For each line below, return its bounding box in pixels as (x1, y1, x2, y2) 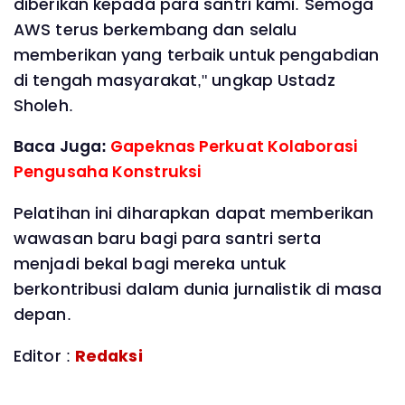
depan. (14, 303, 71, 325)
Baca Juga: (14, 136, 111, 158)
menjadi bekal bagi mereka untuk (14, 252, 287, 275)
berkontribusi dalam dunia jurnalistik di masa (14, 278, 382, 300)
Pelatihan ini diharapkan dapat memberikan (14, 202, 374, 224)
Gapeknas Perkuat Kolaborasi (110, 136, 357, 158)
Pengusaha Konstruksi (14, 161, 202, 184)
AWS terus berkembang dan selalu (14, 18, 297, 41)
